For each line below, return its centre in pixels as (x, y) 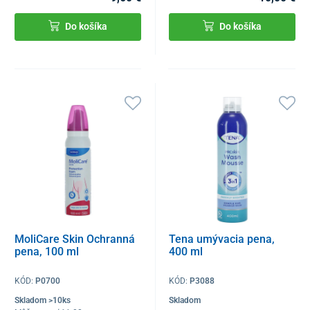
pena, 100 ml (47, 252)
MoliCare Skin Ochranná (75, 239)
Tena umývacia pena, (222, 239)
